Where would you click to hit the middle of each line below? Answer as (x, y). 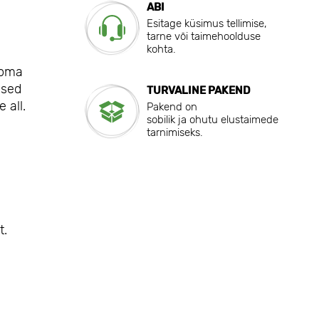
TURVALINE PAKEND (198, 91)
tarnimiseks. (174, 133)
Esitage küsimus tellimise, (206, 24)
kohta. (161, 49)
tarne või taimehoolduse (203, 37)
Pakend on (172, 107)
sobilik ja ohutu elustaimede (212, 120)
